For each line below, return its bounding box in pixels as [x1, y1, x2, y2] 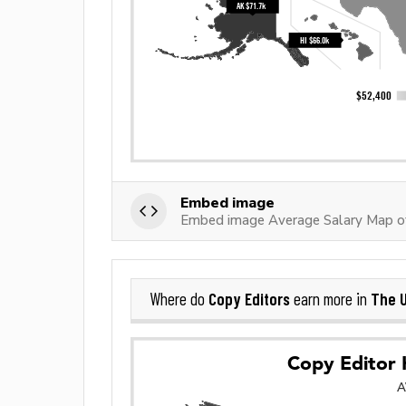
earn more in [290, 289, 371, 310]
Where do [150, 289, 208, 310]
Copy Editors [208, 288, 290, 310]
